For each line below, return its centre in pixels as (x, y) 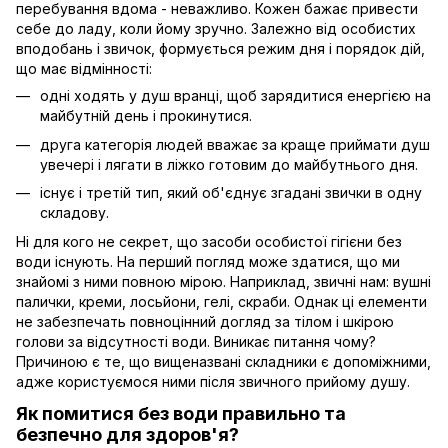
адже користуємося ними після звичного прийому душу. (213, 381)
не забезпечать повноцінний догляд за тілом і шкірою (205, 321)
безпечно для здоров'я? (127, 434)
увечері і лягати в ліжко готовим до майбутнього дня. (229, 164)
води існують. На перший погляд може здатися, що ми (208, 261)
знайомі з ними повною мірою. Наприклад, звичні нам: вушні (223, 281)
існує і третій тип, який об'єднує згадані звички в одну (231, 193)
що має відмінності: (84, 69)
